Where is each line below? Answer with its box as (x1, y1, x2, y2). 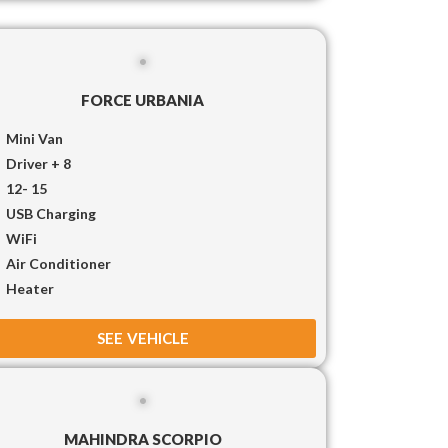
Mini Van (6, 129, 64, 147)
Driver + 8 (6, 154, 72, 172)
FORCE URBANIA (81, 90, 205, 109)
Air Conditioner (6, 254, 112, 272)
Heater (6, 279, 55, 297)
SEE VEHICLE (96, 328, 189, 347)
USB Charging (6, 204, 97, 222)
